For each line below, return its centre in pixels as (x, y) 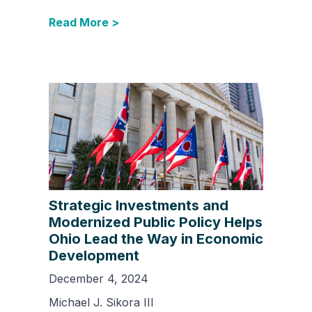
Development (94, 255)
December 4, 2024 (99, 278)
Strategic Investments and (139, 205)
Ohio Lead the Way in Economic (156, 239)
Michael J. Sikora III (101, 302)
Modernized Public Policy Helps (156, 222)
